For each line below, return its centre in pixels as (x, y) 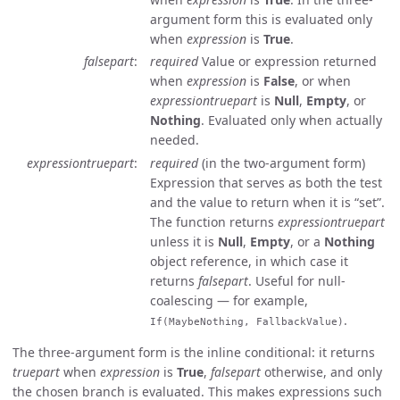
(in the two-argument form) (282, 162)
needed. (175, 140)
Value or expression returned (287, 61)
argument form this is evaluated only (261, 19)
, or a (307, 241)
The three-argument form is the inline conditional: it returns (194, 352)
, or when (323, 81)
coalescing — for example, (229, 300)
